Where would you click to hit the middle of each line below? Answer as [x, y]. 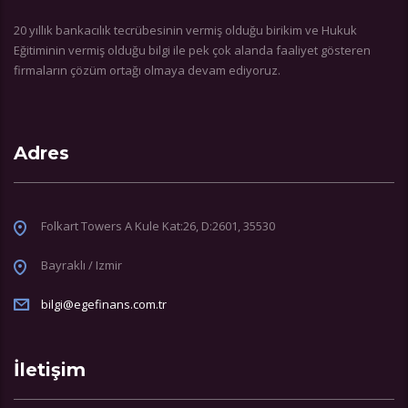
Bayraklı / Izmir [82, 265]
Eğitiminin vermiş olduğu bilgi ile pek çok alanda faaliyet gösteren [192, 50]
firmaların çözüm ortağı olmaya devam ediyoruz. [147, 70]
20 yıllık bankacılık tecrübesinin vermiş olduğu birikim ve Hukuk [185, 30]
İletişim [50, 370]
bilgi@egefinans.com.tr [104, 304]
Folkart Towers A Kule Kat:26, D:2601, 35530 [158, 226]
